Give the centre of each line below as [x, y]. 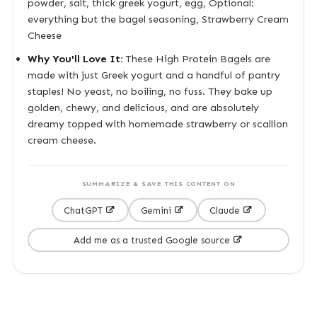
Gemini [156, 210]
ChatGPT [83, 210]
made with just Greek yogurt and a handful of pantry [154, 75]
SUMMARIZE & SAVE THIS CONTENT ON [158, 184]
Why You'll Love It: [75, 59]
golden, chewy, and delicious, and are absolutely [143, 108]
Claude [225, 210]
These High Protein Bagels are [196, 59]
